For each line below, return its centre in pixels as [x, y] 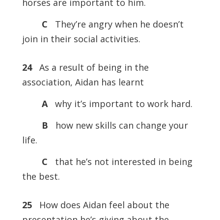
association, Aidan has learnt [83, 82]
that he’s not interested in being [122, 162]
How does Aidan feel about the [100, 205]
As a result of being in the [90, 67]
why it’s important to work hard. [121, 104]
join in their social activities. [81, 39]
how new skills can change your [120, 125]
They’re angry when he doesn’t [118, 24]
